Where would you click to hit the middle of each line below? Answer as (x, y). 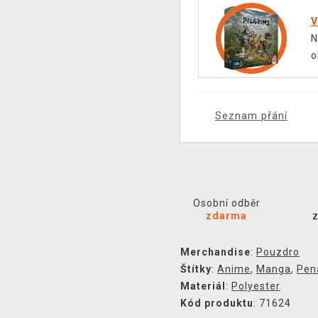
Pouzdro (278, 252)
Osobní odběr (226, 203)
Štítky (196, 269)
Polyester (256, 286)
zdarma (227, 216)
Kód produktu (217, 303)
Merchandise (215, 252)
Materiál (203, 286)
